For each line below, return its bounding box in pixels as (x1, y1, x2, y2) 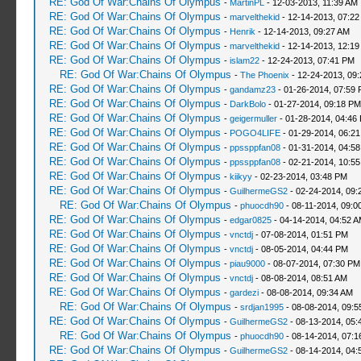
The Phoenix (239, 70, 289, 80)
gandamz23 (229, 85, 276, 94)
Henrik (229, 27, 255, 36)
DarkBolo (229, 99, 266, 109)
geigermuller (229, 114, 277, 123)
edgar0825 (229, 215, 272, 225)
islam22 (229, 56, 259, 65)
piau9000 (229, 259, 265, 268)
